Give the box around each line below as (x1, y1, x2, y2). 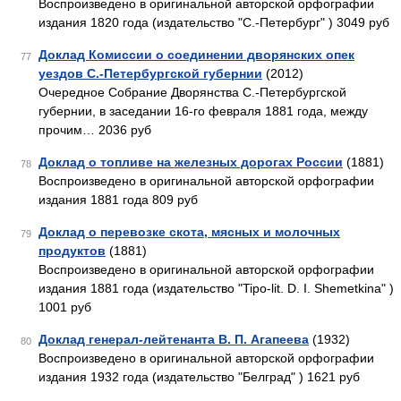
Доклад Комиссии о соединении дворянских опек (38, 47, 354, 62)
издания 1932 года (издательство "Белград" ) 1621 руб (38, 370, 360, 384)
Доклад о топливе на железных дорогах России (38, 155, 343, 169)
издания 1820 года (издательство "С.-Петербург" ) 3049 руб (38, 15, 389, 30)
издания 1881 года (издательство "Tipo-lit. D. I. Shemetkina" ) (38, 281, 394, 295)
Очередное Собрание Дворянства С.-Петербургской (38, 85, 346, 99)
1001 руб (38, 300, 91, 314)
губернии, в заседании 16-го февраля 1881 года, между (38, 104, 368, 118)
